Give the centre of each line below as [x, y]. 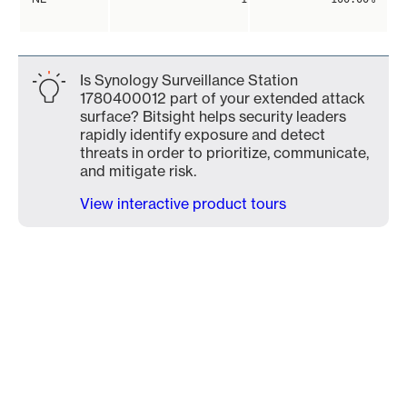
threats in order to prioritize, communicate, [224, 153]
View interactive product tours [183, 203]
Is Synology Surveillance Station [189, 80]
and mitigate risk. [138, 171]
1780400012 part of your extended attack [223, 98]
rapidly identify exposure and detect [203, 134]
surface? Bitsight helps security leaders [213, 116]
